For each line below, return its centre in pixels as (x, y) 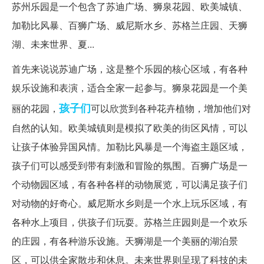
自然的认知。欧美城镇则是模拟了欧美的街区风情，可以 (130, 128)
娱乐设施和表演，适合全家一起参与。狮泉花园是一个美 (130, 88)
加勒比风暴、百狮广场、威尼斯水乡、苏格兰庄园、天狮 (130, 25)
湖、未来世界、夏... (53, 44)
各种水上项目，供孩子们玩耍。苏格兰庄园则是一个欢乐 (130, 222)
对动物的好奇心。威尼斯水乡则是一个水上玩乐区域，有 (130, 203)
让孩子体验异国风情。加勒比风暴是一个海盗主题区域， (130, 147)
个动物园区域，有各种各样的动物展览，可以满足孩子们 (130, 184)
